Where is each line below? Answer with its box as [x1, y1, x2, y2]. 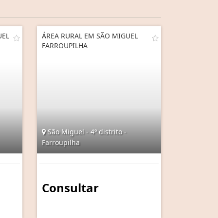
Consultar [42, 179, 99, 196]
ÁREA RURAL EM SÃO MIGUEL [42, 31, 138, 40]
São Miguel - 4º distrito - [46, 127, 127, 136]
